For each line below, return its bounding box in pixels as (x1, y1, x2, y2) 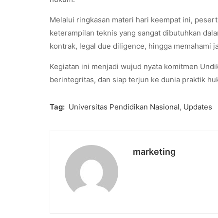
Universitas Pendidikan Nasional (69, 102, 180, 111)
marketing (133, 146, 176, 157)
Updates (183, 102, 212, 111)
